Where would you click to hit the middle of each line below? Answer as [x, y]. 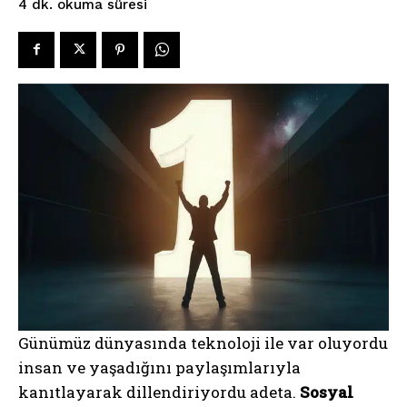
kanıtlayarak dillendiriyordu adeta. [159, 392]
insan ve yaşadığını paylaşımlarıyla [159, 367]
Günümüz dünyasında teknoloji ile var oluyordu [203, 342]
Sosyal [327, 392]
